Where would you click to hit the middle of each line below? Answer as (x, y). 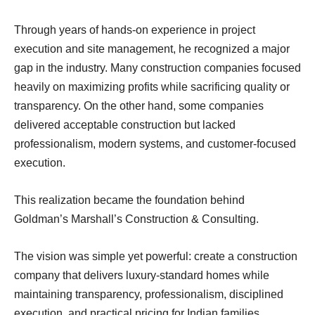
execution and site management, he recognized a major (152, 49)
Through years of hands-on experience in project (135, 30)
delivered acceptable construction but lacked (125, 124)
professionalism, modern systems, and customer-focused (155, 143)
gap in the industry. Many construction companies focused (157, 67)
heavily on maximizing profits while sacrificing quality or (152, 86)
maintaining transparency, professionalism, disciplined (149, 294)
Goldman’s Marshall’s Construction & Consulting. (136, 219)
